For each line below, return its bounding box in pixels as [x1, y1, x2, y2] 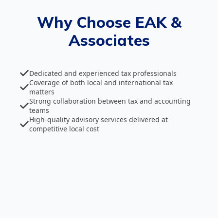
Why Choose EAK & [36, 13, 182, 32]
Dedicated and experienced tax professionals [29, 68, 177, 78]
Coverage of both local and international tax [29, 78, 173, 88]
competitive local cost [29, 124, 99, 134]
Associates [68, 31, 150, 50]
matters [29, 87, 54, 97]
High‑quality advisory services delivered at [29, 115, 168, 125]
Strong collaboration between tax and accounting [29, 96, 191, 106]
